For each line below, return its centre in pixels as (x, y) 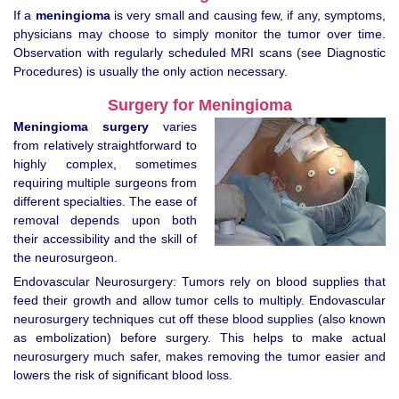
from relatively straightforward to (105, 146)
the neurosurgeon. (65, 258)
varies (173, 127)
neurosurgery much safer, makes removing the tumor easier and (199, 357)
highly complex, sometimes (105, 164)
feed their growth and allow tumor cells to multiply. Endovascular (199, 301)
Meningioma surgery (81, 127)
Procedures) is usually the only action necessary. (151, 71)
